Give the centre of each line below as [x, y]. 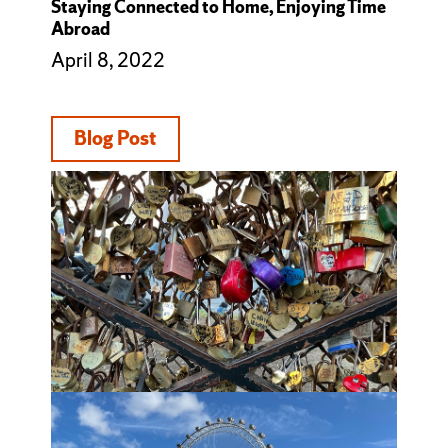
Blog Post [115, 138]
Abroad [80, 28]
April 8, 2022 [107, 59]
